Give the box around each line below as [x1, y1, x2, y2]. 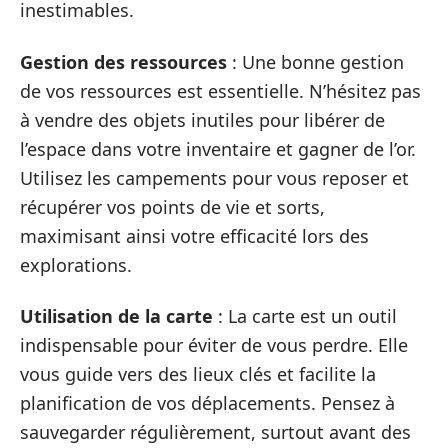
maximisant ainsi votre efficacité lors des [20, 223, 369, 248]
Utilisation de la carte [20, 304, 213, 328]
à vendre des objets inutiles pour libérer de [20, 107, 385, 132]
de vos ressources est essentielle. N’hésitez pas [20, 78, 421, 103]
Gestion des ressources [20, 49, 227, 74]
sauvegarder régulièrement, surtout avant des [20, 420, 411, 444]
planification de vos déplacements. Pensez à [20, 391, 395, 415]
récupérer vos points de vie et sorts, [20, 194, 325, 219]
